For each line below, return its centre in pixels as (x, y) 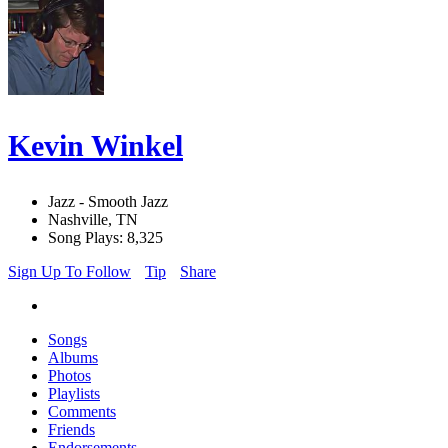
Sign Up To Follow (69, 272)
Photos (69, 376)
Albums (73, 358)
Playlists (74, 394)
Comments (82, 412)
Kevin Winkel (95, 146)
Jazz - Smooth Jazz (108, 202)
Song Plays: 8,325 (105, 238)
